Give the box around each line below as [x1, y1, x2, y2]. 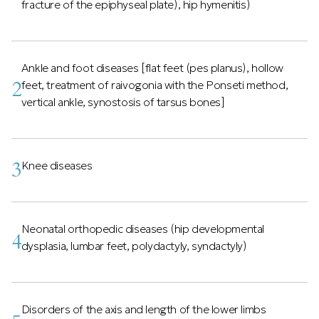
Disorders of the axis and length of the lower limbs [21, 302, 266, 316]
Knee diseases [21, 158, 93, 172]
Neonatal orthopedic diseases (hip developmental [21, 221, 264, 236]
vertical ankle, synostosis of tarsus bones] [21, 95, 225, 109]
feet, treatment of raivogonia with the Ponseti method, [21, 78, 288, 92]
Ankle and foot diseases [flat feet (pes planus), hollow [21, 61, 283, 75]
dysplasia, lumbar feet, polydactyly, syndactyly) [21, 239, 247, 253]
